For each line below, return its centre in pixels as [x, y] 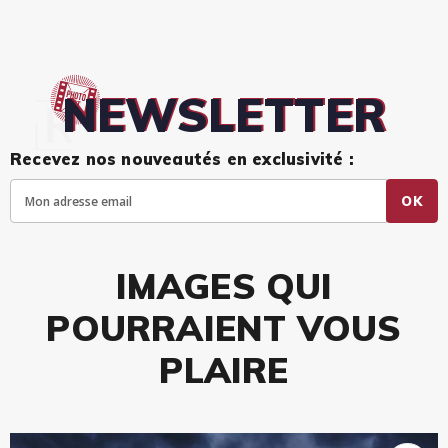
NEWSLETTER [224, 115]
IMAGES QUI [224, 286]
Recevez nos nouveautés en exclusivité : [182, 159]
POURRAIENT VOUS [224, 328]
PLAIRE [224, 370]
